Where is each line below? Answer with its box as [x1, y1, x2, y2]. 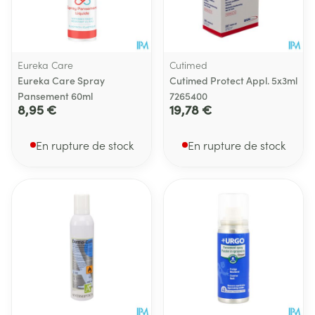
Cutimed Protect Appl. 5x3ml [169, 73, 297, 87]
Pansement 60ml [18, 89, 93, 103]
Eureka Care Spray [18, 73, 105, 87]
